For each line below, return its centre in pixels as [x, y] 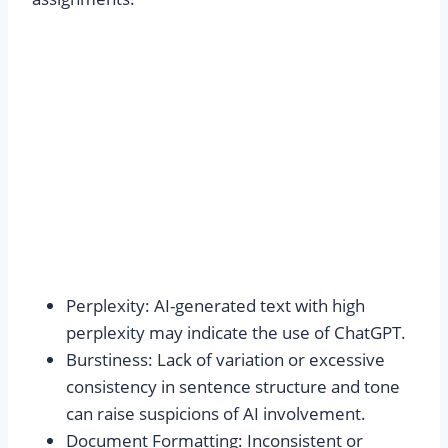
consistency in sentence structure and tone [233, 387]
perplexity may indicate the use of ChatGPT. [236, 333]
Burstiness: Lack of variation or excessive [225, 360]
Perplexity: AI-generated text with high [215, 306]
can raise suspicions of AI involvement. [216, 414]
